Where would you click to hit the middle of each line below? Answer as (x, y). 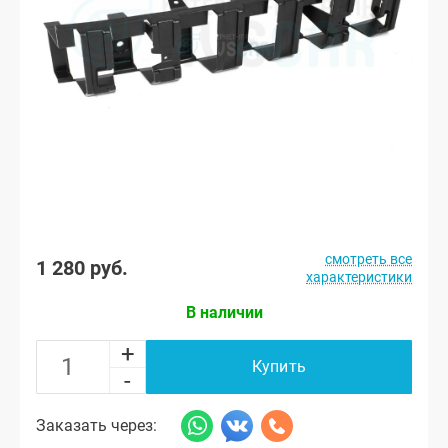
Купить (279, 367)
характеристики (359, 277)
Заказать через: (96, 426)
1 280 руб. (82, 268)
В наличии (224, 313)
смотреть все (368, 259)
